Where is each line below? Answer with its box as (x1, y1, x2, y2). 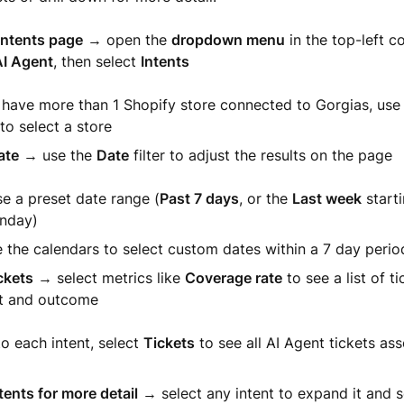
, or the (238, 189, 292, 207)
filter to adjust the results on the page (128, 146, 392, 164)
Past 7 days (159, 189, 239, 207)
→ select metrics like (32, 269, 185, 287)
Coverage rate (184, 269, 282, 287)
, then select (52, 52, 141, 70)
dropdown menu (170, 31, 285, 49)
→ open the (82, 31, 171, 49)
